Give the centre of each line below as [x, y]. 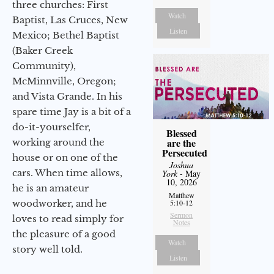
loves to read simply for [68, 218]
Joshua [182, 165]
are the [182, 143]
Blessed [181, 133]
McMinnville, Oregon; [64, 81]
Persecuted [184, 153]
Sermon [182, 215]
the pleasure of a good [64, 234]
